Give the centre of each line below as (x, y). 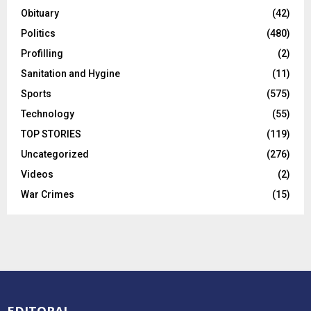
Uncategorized (55, 154)
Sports (36, 94)
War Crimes (48, 195)
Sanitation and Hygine (70, 74)
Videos (37, 175)
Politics (38, 34)
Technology (48, 114)
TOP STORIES (51, 134)
